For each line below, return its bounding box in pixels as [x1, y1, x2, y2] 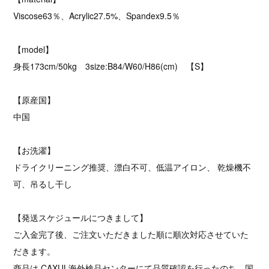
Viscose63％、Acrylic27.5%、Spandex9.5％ [13, 10, 181, 22]
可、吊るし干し [13, 178, 73, 190]
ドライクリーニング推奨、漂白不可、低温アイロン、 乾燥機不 [13, 161, 252, 174]
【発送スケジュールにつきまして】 [13, 211, 148, 224]
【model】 [13, 43, 54, 56]
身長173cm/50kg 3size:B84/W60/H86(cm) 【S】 [13, 60, 209, 73]
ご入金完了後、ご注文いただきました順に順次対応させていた [13, 228, 249, 241]
